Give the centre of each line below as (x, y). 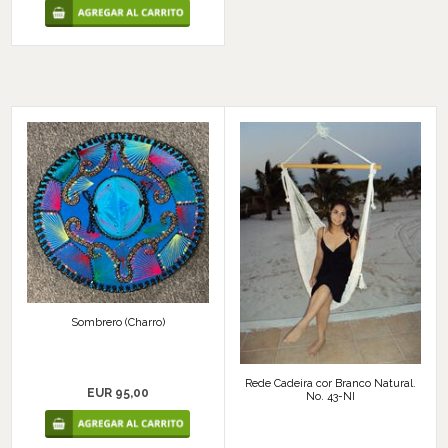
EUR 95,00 (117, 393)
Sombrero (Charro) (117, 323)
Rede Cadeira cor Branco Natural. (330, 383)
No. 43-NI (330, 396)
